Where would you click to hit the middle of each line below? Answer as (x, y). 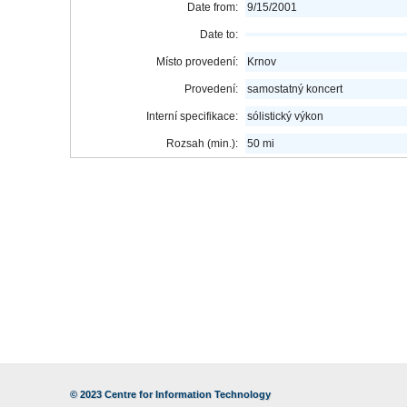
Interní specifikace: (193, 116)
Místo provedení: (198, 62)
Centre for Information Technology (188, 394)
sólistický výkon (286, 116)
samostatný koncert (295, 89)
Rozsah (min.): (203, 144)
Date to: (219, 35)
